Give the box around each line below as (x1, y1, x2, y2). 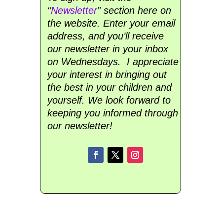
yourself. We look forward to (47, 95, 171, 106)
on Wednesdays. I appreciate (47, 56, 179, 68)
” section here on (97, 5, 171, 16)
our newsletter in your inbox (47, 43, 168, 55)
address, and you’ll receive (47, 31, 164, 42)
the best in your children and (47, 82, 172, 93)
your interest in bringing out (47, 69, 167, 80)
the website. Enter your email (47, 18, 175, 29)
